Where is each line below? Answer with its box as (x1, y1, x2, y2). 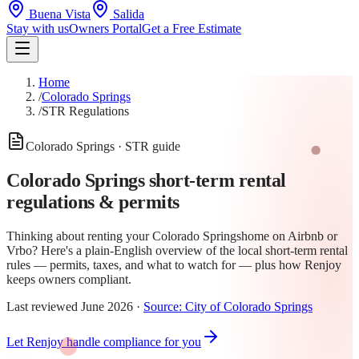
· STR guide (115, 139, 180, 153)
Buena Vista (29, 7, 91, 21)
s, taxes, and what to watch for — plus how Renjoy (82, 257, 341, 272)
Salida (113, 7, 144, 21)
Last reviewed (6, 299, 81, 313)
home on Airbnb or (241, 228, 337, 243)
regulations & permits (6, 191, 179, 212)
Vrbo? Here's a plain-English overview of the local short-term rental (6, 243, 348, 257)
